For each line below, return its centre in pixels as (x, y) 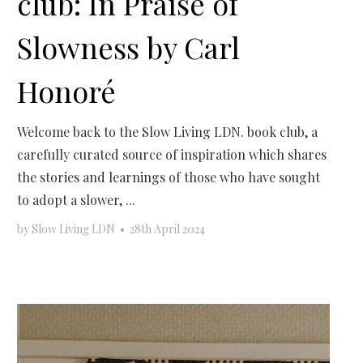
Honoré (67, 90)
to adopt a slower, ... (77, 199)
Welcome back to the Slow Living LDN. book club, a (168, 131)
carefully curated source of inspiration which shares (172, 154)
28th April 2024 (168, 228)
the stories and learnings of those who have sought (169, 177)
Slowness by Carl (129, 47)
